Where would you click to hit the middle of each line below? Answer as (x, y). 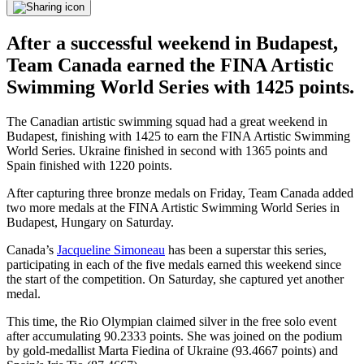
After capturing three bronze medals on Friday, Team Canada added (180, 193)
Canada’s (32, 250)
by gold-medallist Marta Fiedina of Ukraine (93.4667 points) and (172, 351)
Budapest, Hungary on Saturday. (90, 223)
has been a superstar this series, (246, 250)
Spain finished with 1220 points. (89, 166)
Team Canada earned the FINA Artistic (170, 65)
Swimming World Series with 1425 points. (180, 87)
